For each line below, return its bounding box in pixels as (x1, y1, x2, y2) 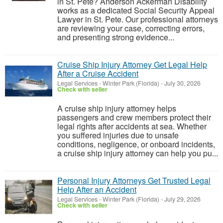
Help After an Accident (57, 184, 136, 195)
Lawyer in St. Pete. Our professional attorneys (57, 13, 218, 25)
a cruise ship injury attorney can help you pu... (57, 147, 218, 159)
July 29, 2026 (163, 195, 201, 204)
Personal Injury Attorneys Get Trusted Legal (57, 175, 211, 186)
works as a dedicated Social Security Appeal (57, 4, 215, 16)
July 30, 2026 (163, 79, 201, 88)
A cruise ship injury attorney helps (57, 103, 176, 114)
